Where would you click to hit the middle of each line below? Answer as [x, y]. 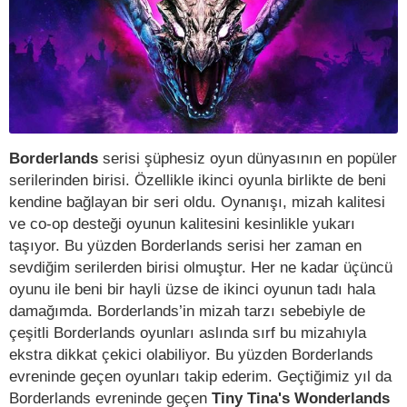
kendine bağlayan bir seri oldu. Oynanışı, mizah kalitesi [197, 202]
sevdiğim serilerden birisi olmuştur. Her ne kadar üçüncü [201, 268]
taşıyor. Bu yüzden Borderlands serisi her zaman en [185, 246]
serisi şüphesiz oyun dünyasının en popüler [248, 159]
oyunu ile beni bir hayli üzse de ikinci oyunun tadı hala [192, 289]
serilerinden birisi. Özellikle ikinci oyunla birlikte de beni [198, 180]
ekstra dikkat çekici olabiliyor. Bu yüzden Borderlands [191, 355]
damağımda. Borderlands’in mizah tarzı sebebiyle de [187, 311]
